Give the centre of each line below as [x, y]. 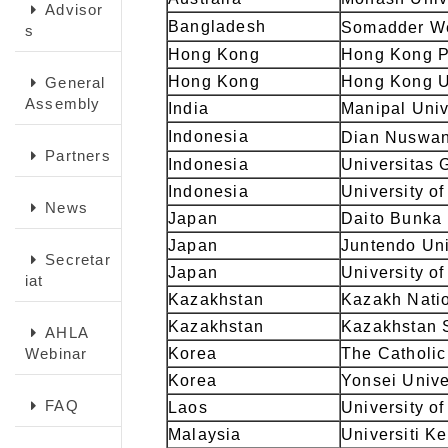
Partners [78, 155]
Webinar [56, 353]
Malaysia [205, 434]
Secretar [78, 259]
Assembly [63, 103]
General [75, 82]
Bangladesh [217, 26]
